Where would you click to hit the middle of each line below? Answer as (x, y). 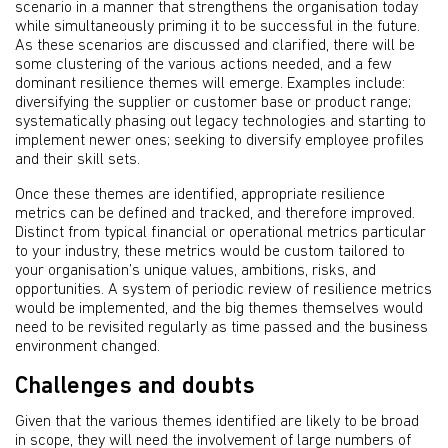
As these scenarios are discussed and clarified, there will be (215, 46)
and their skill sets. (77, 160)
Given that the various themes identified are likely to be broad (217, 422)
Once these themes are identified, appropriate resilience (200, 195)
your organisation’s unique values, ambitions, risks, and (195, 271)
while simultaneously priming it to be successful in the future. (217, 27)
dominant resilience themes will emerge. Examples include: (210, 84)
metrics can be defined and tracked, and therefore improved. (215, 214)
